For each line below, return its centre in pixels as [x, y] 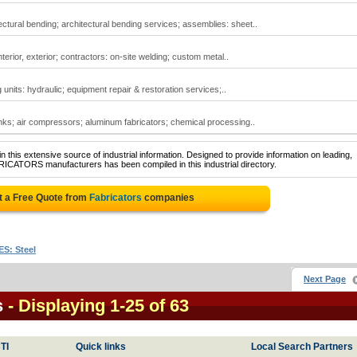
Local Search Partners [302, 347]
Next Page [325, 279]
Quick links [101, 347]
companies [168, 198]
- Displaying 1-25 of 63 [98, 306]
